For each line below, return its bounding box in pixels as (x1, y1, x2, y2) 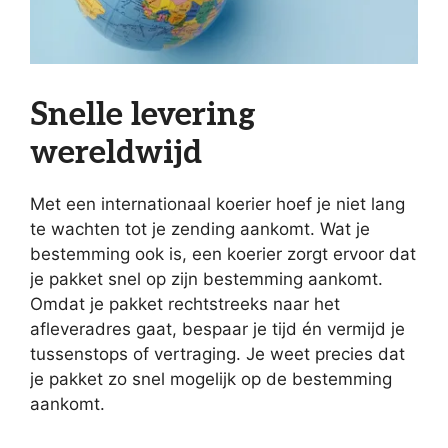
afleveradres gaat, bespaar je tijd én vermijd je (30, 319, 405, 340)
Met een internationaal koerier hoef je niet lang (30, 194, 405, 215)
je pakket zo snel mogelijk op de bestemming (30, 369, 392, 390)
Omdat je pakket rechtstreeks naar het (30, 294, 340, 315)
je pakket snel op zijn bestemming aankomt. (30, 269, 383, 290)
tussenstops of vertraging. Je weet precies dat (30, 344, 405, 365)
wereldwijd (30, 134, 202, 173)
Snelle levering (30, 96, 256, 135)
